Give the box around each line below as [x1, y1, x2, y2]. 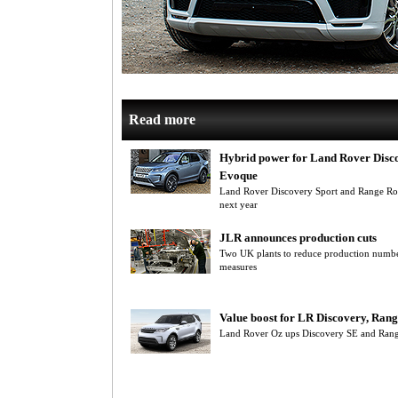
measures [219, 261, 257, 272]
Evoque [219, 169, 258, 182]
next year [219, 199, 258, 210]
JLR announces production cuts [219, 231, 377, 244]
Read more [129, 112, 195, 127]
